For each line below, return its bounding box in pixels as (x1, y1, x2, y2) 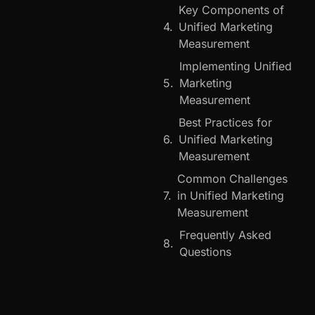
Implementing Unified (179, 58, 292, 73)
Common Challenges (177, 171, 288, 186)
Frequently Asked (179, 227, 271, 242)
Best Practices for (179, 115, 272, 129)
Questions (179, 244, 231, 259)
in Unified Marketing (177, 188, 284, 202)
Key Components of (179, 2, 284, 17)
